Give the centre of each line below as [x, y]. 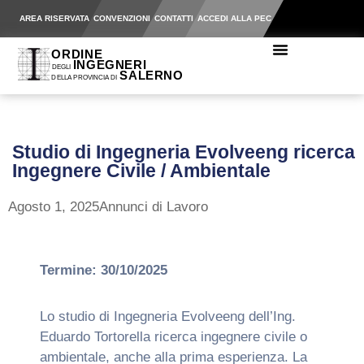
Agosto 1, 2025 [54, 207]
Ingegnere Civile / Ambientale [141, 171]
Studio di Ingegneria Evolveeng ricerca [184, 152]
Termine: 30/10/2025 [103, 270]
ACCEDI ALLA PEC [234, 18]
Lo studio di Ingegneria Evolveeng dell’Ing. [167, 316]
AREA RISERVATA [54, 18]
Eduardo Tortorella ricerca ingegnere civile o [173, 337]
